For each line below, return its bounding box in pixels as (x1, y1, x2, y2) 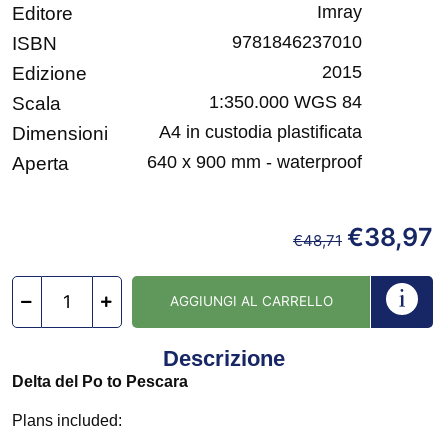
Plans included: (12, 411, 122, 429)
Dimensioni (12, 123, 108, 145)
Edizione (12, 63, 87, 85)
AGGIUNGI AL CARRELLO (169, 293, 333, 310)
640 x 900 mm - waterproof (147, 152, 362, 173)
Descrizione (163, 346, 285, 372)
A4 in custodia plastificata (159, 122, 362, 143)
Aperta (12, 153, 69, 175)
